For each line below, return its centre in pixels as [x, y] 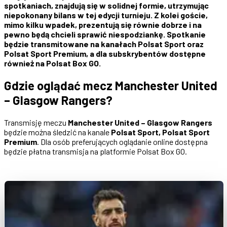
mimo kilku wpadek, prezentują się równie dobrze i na [103, 24]
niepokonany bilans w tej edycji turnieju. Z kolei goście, [106, 15]
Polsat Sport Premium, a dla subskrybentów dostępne [105, 53]
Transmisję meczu [36, 122]
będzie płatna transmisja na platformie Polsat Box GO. [96, 151]
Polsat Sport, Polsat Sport [160, 132]
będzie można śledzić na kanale [58, 132]
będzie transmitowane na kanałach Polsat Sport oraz [104, 44]
